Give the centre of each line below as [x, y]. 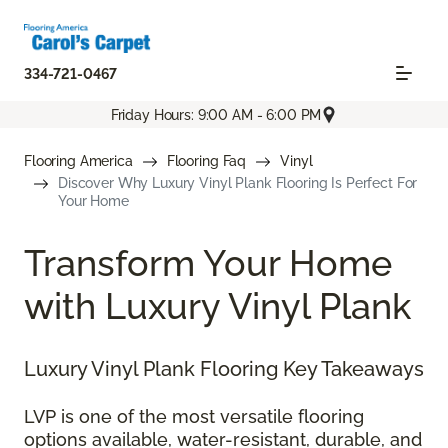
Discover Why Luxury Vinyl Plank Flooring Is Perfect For [238, 183]
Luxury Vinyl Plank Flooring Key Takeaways [224, 369]
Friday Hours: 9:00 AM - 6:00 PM [216, 114]
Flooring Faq [206, 161]
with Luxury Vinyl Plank [217, 306]
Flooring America [78, 161]
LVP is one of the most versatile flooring [194, 417]
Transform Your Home [208, 263]
